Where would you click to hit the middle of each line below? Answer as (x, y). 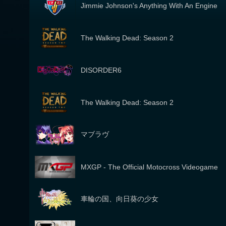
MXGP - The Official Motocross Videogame (149, 167)
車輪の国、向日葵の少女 (120, 199)
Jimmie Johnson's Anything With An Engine (149, 6)
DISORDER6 (101, 70)
